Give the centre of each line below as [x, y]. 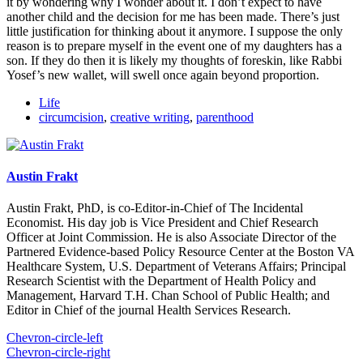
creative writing [150, 117]
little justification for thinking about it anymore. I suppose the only [175, 31]
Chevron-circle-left [55, 338]
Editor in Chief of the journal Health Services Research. [149, 310]
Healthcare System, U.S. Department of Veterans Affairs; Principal [176, 267]
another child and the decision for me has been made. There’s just [173, 16]
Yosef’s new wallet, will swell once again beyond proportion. [163, 75]
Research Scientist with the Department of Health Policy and [161, 281]
